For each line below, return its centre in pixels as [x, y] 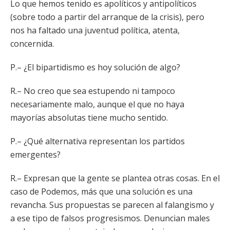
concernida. [32, 44]
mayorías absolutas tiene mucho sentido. [89, 118]
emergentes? [35, 155]
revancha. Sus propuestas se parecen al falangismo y [112, 205]
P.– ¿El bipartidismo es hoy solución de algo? [95, 67]
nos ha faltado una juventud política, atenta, [95, 30]
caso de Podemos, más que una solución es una [101, 191]
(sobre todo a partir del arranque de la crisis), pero [107, 17]
